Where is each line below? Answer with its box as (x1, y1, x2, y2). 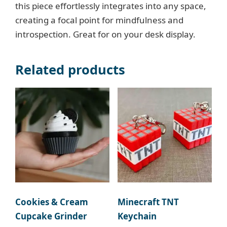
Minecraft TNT (117, 196, 179, 208)
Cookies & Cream (15, 196, 88, 208)
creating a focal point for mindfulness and (15, 14, 183, 26)
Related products (15, 61, 125, 79)
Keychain (117, 210, 157, 222)
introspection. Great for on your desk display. (15, 28, 196, 41)
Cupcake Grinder (15, 210, 87, 222)
